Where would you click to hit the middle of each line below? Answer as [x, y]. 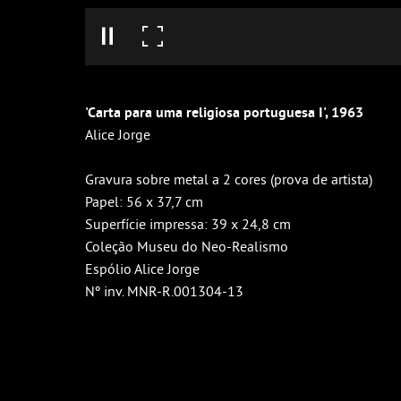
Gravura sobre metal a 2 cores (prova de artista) [229, 179]
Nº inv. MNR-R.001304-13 [164, 291]
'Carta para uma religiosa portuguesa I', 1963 [224, 112]
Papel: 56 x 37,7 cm [144, 201]
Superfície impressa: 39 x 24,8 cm [188, 224]
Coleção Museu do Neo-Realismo [187, 246]
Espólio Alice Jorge [142, 269]
